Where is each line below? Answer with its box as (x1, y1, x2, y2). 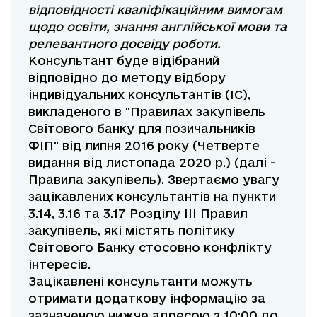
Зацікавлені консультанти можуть (28, 275, 253, 289)
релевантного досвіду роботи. (28, 37, 221, 51)
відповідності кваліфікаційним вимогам (28, 3, 282, 17)
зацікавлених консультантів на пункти (28, 190, 276, 204)
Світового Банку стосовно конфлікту (28, 241, 272, 255)
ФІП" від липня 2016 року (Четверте (28, 139, 260, 153)
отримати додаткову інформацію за (28, 292, 265, 306)
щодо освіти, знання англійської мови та (28, 20, 287, 34)
